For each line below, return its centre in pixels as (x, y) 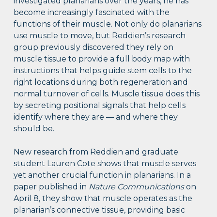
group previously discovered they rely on (94, 47)
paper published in (51, 187)
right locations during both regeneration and (101, 82)
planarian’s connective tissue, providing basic (100, 210)
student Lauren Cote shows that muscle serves (105, 164)
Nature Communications (137, 187)
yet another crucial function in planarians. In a (102, 175)
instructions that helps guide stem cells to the (103, 71)
